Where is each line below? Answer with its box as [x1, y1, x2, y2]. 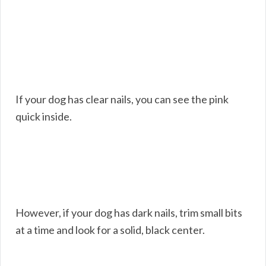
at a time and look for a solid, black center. [15, 223, 205, 236]
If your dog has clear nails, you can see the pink [15, 92, 229, 106]
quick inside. [15, 109, 72, 123]
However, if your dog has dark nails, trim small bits [15, 205, 242, 219]
